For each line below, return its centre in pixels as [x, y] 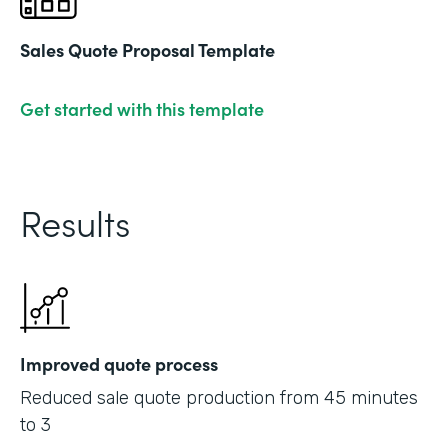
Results [75, 221]
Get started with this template [142, 108]
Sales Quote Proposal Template [147, 49]
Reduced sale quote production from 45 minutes [219, 397]
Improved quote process [119, 363]
